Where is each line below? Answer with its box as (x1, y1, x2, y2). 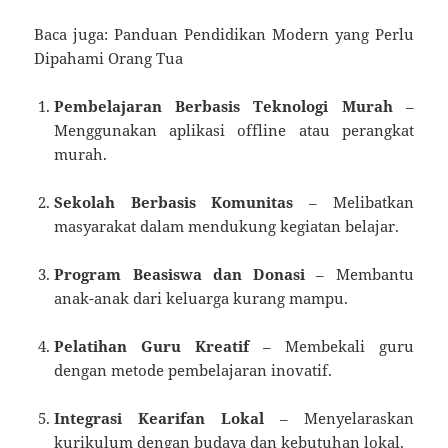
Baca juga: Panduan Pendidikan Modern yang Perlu (34, 23, 414, 44)
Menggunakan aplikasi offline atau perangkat (54, 119, 414, 140)
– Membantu (305, 263, 414, 284)
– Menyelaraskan (264, 407, 414, 428)
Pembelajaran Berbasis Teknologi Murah (54, 95, 393, 116)
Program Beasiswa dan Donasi (54, 263, 306, 284)
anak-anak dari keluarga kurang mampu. (54, 287, 349, 308)
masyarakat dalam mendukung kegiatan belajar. (54, 215, 400, 236)
